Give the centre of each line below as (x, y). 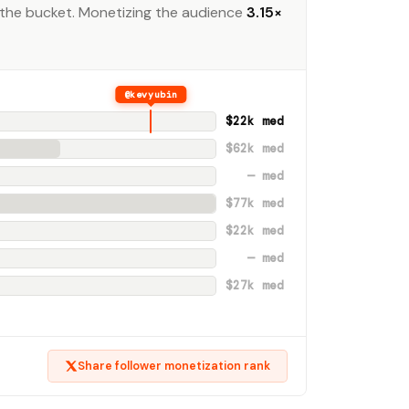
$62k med (255, 149)
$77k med (255, 204)
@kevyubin (151, 94)
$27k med (255, 286)
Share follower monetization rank (174, 366)
